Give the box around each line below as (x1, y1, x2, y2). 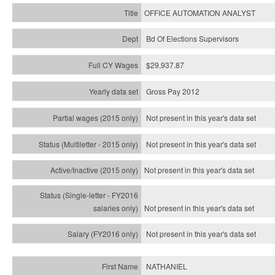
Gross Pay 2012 (146, 86, 199, 96)
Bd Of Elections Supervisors (146, 33, 239, 44)
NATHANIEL (146, 261, 187, 271)
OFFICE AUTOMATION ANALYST (144, 7, 255, 18)
